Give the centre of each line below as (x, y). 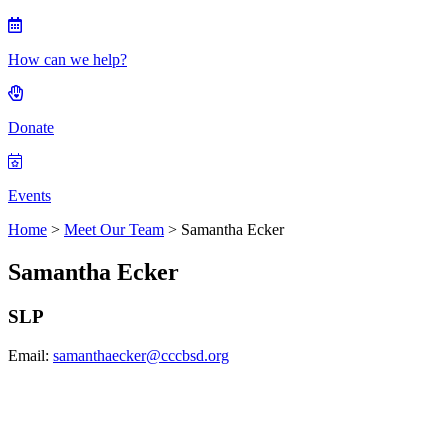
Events (29, 195)
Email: (30, 355)
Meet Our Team (114, 229)
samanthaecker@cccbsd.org (141, 355)
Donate (31, 127)
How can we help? (67, 59)
